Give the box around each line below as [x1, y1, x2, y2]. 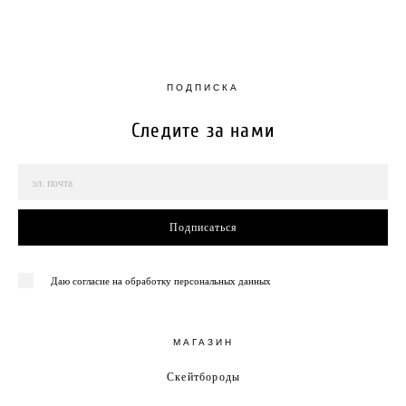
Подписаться [169, 220, 237, 234]
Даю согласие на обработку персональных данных [51, 273, 271, 287]
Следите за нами [131, 119, 275, 142]
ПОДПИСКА [167, 82, 239, 92]
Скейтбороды [166, 369, 241, 383]
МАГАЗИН [172, 337, 234, 347]
